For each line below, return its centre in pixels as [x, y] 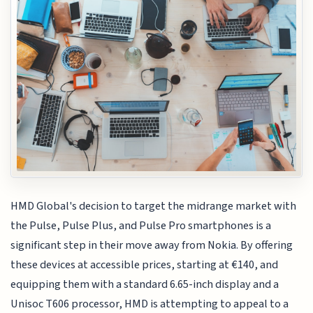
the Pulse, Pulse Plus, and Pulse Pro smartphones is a [141, 226]
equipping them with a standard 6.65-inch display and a [145, 285]
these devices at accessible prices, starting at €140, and [145, 265]
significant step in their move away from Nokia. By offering [152, 246]
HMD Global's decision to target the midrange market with [154, 206]
